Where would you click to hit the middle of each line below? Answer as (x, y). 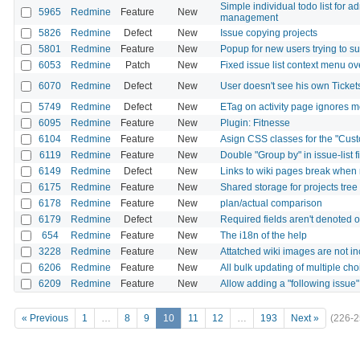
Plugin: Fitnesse (255, 123)
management (249, 17)
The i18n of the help (264, 235)
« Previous (45, 319)
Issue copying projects (269, 33)
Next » (305, 319)
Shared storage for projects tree (289, 187)
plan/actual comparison (271, 203)
